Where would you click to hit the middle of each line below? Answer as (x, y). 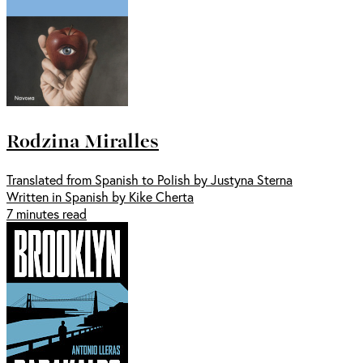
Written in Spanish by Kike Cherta (100, 197)
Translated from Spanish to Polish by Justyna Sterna (149, 180)
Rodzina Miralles (83, 141)
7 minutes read (47, 214)
